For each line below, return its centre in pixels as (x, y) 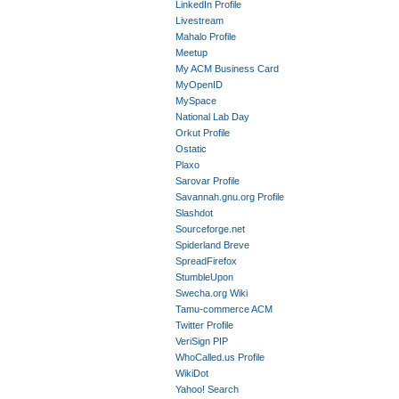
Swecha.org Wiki (211, 293)
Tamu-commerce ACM (224, 309)
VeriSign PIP (201, 341)
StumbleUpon (204, 277)
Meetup (191, 53)
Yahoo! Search (207, 389)
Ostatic (191, 149)
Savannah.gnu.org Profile (229, 197)
